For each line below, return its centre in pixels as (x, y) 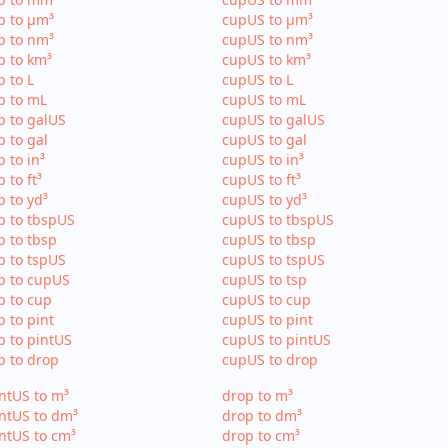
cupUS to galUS (274, 119)
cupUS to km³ (267, 59)
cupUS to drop (270, 359)
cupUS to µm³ (268, 19)
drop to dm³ (262, 415)
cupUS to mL (264, 99)
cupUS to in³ (263, 159)
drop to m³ (258, 395)
